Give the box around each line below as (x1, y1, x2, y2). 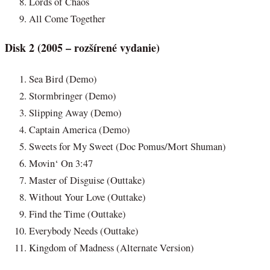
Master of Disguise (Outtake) (29, 173, 145, 187)
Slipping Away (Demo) (29, 105, 122, 119)
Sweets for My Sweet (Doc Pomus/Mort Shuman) (29, 139, 226, 153)
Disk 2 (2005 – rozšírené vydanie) (5, 39, 160, 55)
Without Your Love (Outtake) (29, 190, 146, 204)
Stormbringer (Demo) (29, 89, 116, 102)
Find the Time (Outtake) (29, 207, 126, 221)
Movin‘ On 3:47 (29, 156, 93, 170)
